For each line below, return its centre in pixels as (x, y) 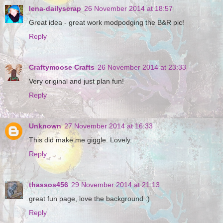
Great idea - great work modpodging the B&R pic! (107, 22)
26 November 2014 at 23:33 (142, 67)
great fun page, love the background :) (89, 198)
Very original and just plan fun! (76, 81)
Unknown (45, 126)
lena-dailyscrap (55, 8)
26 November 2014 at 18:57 (128, 8)
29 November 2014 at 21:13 (115, 184)
